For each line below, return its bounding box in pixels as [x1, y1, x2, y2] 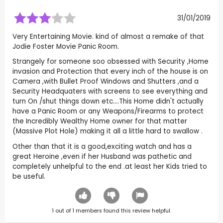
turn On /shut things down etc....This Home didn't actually [12, 97, 204, 107]
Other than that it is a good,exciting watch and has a [12, 142, 192, 152]
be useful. [12, 172, 45, 182]
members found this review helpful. [74, 207, 171, 215]
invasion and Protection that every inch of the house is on [12, 67, 208, 77]
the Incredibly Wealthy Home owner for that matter [12, 116, 187, 126]
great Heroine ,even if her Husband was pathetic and [12, 152, 192, 162]
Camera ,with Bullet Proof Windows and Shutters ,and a [12, 77, 199, 87]
